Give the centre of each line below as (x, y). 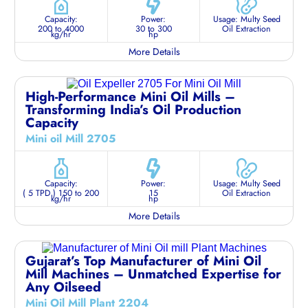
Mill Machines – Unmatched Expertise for (153, 273)
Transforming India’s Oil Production (133, 109)
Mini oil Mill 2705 (70, 138)
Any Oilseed (63, 286)
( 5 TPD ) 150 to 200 (61, 193)
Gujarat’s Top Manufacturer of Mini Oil (143, 260)
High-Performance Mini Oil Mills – (130, 96)
